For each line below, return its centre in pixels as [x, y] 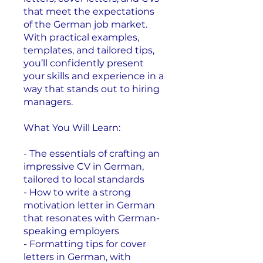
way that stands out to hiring [92, 89]
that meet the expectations [89, 11]
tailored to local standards [84, 179]
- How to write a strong [77, 192]
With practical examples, [81, 37]
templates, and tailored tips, [89, 50]
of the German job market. [85, 24]
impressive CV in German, [84, 166]
